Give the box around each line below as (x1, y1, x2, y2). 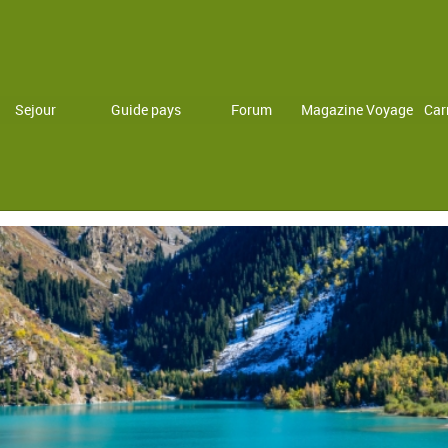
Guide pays (111, 99, 182, 119)
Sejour (14, 99, 56, 119)
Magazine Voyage (300, 99, 413, 119)
